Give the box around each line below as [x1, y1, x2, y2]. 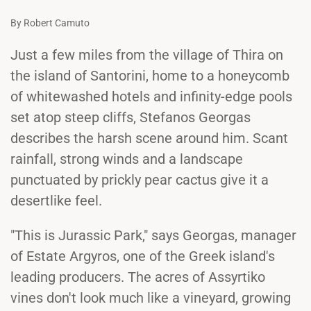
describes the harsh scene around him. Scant [10, 130, 288, 147]
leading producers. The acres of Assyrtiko [10, 269, 265, 286]
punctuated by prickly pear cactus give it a [10, 171, 269, 189]
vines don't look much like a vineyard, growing [10, 289, 291, 307]
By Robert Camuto [10, 17, 90, 29]
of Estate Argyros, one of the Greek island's [10, 248, 275, 265]
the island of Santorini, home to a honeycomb [10, 67, 289, 85]
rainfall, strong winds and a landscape [10, 151, 243, 168]
